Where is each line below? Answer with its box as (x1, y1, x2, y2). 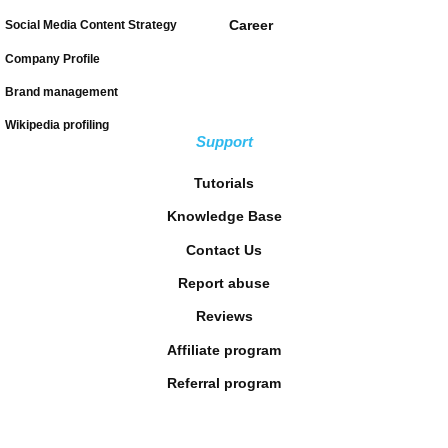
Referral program (167, 375, 281, 392)
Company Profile (5, 51, 100, 66)
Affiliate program (167, 341, 281, 358)
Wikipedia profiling (5, 118, 109, 133)
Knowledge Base (166, 208, 282, 225)
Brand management (5, 85, 118, 99)
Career (229, 17, 273, 34)
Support (195, 132, 253, 150)
